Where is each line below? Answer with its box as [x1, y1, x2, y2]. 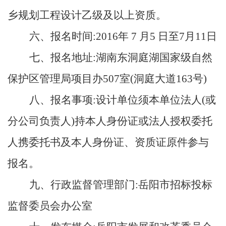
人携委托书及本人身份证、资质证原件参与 [8, 136, 209, 149]
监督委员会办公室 [8, 200, 92, 212]
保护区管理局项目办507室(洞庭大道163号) [8, 73, 207, 85]
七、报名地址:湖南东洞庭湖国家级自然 [29, 51, 212, 64]
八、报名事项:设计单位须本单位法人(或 [29, 94, 216, 106]
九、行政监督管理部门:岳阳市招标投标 [29, 179, 212, 191]
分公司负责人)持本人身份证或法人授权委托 [8, 115, 212, 128]
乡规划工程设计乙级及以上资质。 [8, 9, 166, 22]
